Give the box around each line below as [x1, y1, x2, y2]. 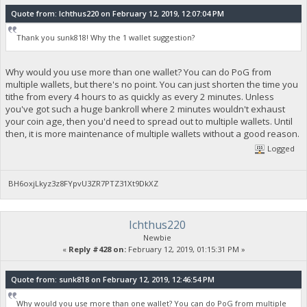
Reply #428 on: [68, 244, 126, 255]
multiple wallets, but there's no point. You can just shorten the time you [5, 78, 298, 91]
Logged [265, 143, 295, 153]
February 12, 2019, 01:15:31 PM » [125, 244, 245, 255]
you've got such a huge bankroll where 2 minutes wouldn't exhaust [5, 103, 285, 116]
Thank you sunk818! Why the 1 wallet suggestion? [16, 32, 195, 43]
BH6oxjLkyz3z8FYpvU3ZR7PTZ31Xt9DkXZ [8, 178, 159, 189]
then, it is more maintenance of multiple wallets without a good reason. [5, 127, 299, 140]
